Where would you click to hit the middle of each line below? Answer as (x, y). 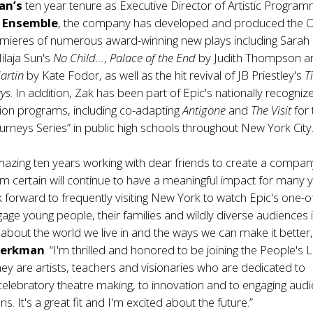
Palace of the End (154, 58)
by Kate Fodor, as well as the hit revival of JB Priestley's (166, 75)
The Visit (273, 110)
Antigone (204, 110)
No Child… (79, 58)
